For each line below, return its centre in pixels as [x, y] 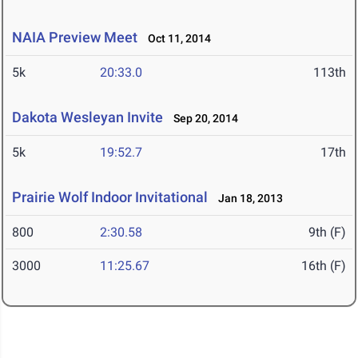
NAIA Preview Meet [75, 38]
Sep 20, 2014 [202, 119]
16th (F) [324, 266]
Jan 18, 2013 [247, 199]
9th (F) [327, 233]
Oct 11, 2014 [176, 39]
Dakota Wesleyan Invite [88, 117]
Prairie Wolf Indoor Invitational [110, 197]
